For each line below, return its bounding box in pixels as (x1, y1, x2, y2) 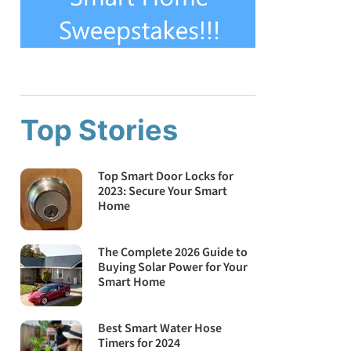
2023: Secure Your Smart (98, 183, 228, 198)
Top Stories (20, 113, 178, 147)
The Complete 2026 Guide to (98, 244, 248, 260)
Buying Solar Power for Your (98, 259, 248, 275)
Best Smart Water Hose (98, 320, 223, 336)
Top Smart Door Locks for (98, 168, 234, 183)
